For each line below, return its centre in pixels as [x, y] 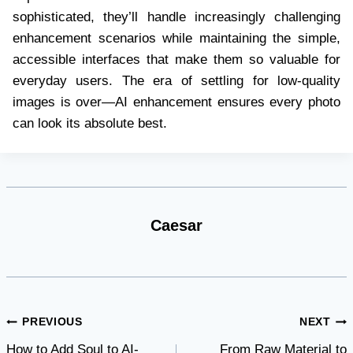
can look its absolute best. [90, 124]
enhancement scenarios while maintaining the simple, [176, 39]
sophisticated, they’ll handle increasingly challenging [176, 17]
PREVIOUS [52, 322]
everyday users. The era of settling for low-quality [176, 81]
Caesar [176, 225]
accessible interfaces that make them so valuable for [176, 60]
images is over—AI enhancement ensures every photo [176, 102]
